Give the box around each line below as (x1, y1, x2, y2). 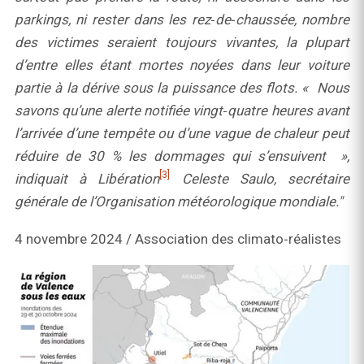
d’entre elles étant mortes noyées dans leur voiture (15, 57, 349, 74)
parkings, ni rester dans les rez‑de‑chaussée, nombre (15, 11, 349, 28)
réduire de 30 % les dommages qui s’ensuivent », (15, 148, 349, 165)
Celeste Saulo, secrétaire (170, 171, 350, 188)
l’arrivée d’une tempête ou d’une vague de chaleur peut (15, 125, 349, 142)
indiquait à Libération (15, 171, 160, 188)
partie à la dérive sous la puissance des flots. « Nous (15, 80, 349, 97)
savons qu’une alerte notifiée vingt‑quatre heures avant (15, 102, 349, 119)
